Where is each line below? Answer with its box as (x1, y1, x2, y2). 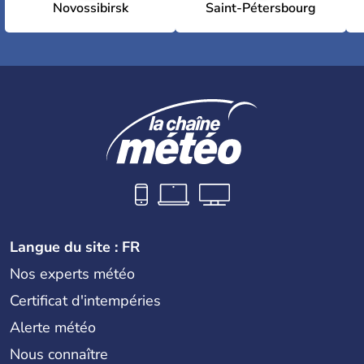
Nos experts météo (10, 263, 135, 284)
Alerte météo (10, 317, 96, 337)
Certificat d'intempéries (10, 290, 161, 310)
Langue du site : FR (10, 236, 140, 257)
